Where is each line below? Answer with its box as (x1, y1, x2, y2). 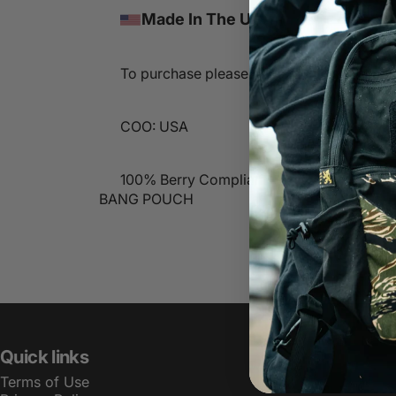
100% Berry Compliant (120, 171, 267, 188)
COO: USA (120, 118, 188, 135)
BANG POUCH (99, 190, 194, 208)
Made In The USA (141, 10, 273, 28)
